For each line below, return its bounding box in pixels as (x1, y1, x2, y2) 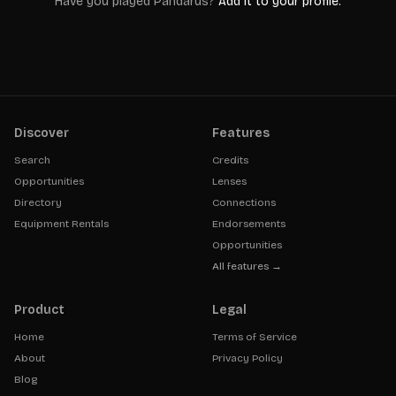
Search (14, 154, 50, 166)
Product (14, 302, 65, 317)
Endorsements (212, 217, 286, 230)
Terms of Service (212, 331, 297, 343)
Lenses (212, 175, 247, 187)
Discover (14, 126, 69, 141)
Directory (14, 196, 62, 209)
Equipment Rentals (14, 217, 109, 230)
